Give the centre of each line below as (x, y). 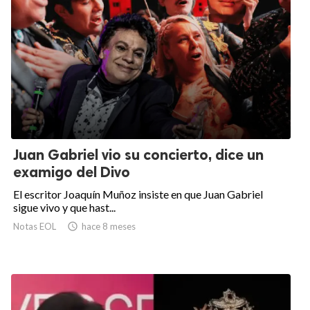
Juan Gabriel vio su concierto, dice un (138, 155)
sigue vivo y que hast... (64, 208)
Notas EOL (35, 227)
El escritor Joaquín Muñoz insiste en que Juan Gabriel (138, 194)
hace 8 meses (109, 227)
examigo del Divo (72, 172)
